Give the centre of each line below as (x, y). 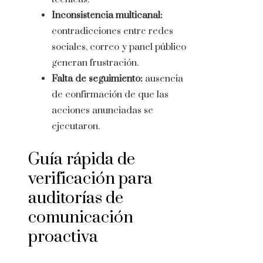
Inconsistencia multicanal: (107, 16)
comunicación (81, 218)
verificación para (90, 179)
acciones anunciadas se (102, 111)
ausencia (163, 79)
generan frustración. (95, 63)
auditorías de (76, 198)
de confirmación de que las (110, 95)
